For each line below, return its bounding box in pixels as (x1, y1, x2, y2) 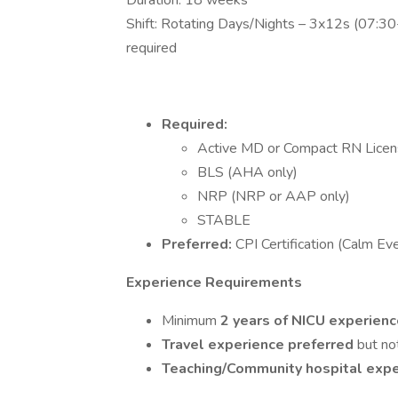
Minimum (162, 311, 220, 330)
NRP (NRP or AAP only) (197, 187, 350, 206)
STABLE (197, 211, 251, 230)
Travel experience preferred (162, 335, 357, 354)
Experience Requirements (126, 273, 302, 292)
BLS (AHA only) (197, 163, 298, 182)
